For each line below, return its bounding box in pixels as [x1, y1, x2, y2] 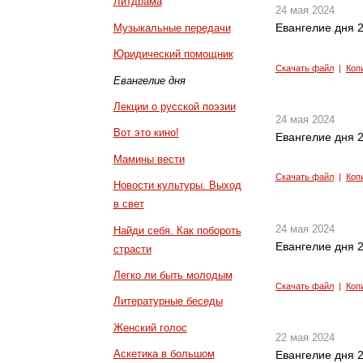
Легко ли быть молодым [113, 269, 233, 282]
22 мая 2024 [275, 331, 335, 344]
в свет [113, 198, 144, 211]
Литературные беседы [113, 295, 223, 308]
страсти [113, 242, 152, 255]
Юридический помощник [113, 48, 233, 61]
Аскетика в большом [113, 348, 215, 361]
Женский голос [113, 321, 187, 334]
